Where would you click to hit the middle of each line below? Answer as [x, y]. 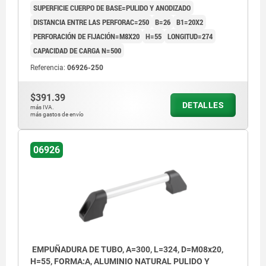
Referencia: [49, 68]
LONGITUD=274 [190, 37]
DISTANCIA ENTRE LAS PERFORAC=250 [91, 22]
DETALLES [203, 105]
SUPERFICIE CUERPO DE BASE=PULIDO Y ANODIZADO [112, 8]
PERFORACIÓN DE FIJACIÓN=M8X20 [86, 37]
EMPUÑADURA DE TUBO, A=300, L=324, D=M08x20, [127, 250]
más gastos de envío [57, 115]
